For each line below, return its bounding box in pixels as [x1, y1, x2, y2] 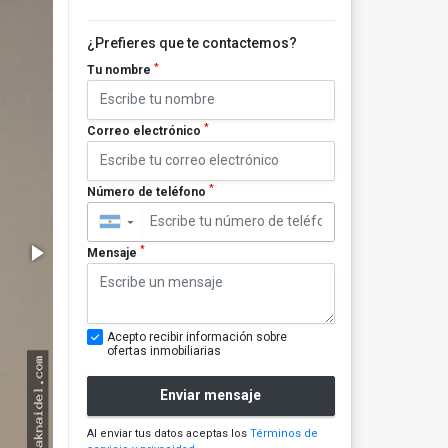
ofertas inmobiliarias [106, 343, 221, 358]
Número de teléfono [86, 184, 209, 199]
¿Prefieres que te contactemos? [86, 35, 297, 51]
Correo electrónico [86, 123, 204, 138]
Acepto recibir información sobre [106, 329, 287, 344]
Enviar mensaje [160, 387, 262, 404]
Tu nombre [86, 63, 154, 77]
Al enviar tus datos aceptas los [86, 426, 250, 440]
